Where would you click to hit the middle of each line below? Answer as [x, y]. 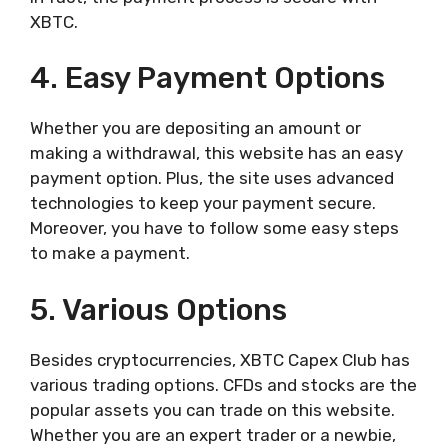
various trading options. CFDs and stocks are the [223, 384]
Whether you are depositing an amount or [195, 128]
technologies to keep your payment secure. [203, 203]
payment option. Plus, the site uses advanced [212, 178]
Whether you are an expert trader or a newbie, [213, 434]
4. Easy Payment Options [207, 78]
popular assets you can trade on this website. [212, 409]
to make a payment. [110, 253]
